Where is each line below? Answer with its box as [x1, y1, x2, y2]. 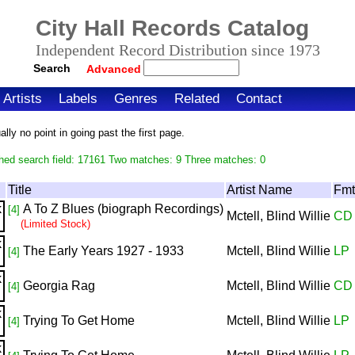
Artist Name [226, 183, 292, 197]
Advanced [86, 63, 144, 75]
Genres [114, 91, 158, 106]
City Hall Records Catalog [35, 16, 309, 40]
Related [174, 91, 219, 106]
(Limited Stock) [20, 218, 90, 230]
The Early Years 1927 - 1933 [22, 244, 184, 258]
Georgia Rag [22, 279, 95, 292]
